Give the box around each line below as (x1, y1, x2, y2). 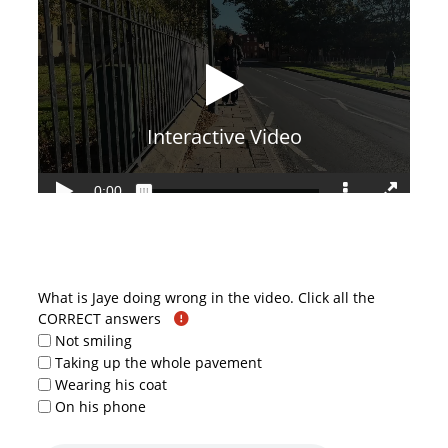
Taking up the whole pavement (55, 352, 263, 372)
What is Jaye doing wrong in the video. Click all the (37, 288, 375, 308)
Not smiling (55, 330, 133, 350)
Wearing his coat (55, 374, 168, 394)
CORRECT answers (37, 309, 165, 329)
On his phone (55, 396, 147, 416)
